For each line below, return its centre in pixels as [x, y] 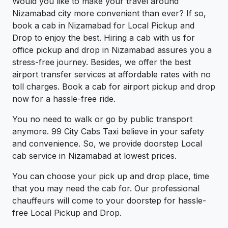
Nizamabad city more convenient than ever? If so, [109, 13]
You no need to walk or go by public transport [102, 119]
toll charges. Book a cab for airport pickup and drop [114, 87]
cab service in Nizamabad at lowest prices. [94, 156]
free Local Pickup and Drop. [67, 213]
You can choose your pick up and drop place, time [111, 176]
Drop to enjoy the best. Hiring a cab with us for [104, 38]
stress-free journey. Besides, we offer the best [102, 62]
